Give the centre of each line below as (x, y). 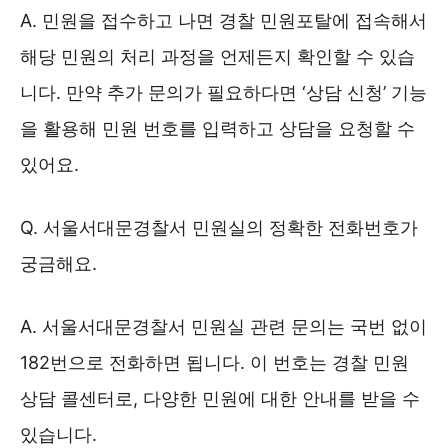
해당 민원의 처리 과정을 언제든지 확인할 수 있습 (217, 56)
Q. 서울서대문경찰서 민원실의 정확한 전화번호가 (219, 227)
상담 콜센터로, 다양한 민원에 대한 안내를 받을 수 (220, 398)
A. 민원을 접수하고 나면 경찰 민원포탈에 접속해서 (223, 20)
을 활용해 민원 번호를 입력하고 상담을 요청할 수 (217, 128)
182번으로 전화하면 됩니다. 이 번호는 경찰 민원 (214, 362)
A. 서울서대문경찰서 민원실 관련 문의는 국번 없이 (223, 326)
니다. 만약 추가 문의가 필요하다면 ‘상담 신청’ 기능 (223, 92)
